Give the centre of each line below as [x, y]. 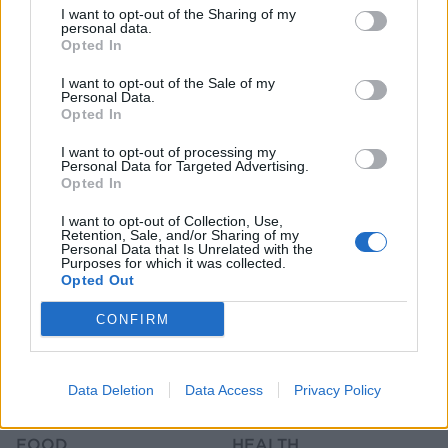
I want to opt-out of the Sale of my [168, 83]
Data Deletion [110, 390]
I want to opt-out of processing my [168, 152]
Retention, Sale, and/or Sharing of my [180, 235]
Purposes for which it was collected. [173, 263]
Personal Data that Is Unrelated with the [187, 249]
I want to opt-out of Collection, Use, [172, 221]
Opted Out [98, 280]
